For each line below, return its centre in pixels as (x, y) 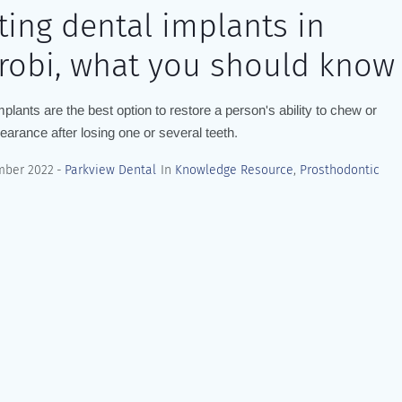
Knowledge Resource (234, 170)
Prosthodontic (339, 170)
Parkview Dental (110, 170)
